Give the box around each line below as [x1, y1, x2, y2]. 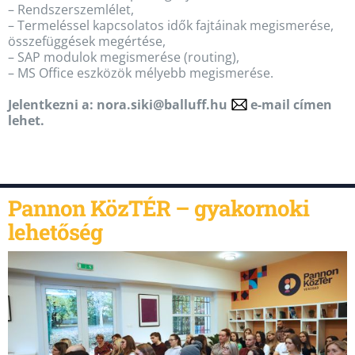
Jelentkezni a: [8, 95, 97, 113]
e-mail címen [247, 95, 332, 113]
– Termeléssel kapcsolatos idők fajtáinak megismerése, [8, 16, 334, 34]
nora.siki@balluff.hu [97, 95, 227, 113]
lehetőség [8, 216, 102, 246]
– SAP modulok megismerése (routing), [8, 48, 239, 66]
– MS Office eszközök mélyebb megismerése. [8, 63, 273, 82]
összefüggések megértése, [8, 32, 166, 50]
